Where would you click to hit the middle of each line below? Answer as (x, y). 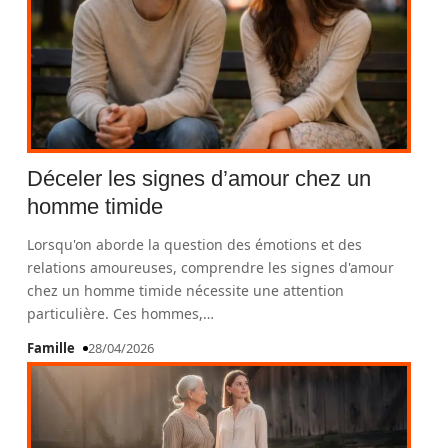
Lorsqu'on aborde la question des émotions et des (195, 244)
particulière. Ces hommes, (115, 313)
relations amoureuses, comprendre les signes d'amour (211, 267)
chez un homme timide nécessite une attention (186, 290)
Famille (51, 348)
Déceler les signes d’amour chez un (199, 178)
